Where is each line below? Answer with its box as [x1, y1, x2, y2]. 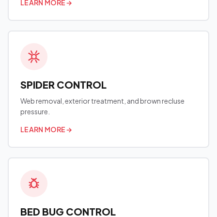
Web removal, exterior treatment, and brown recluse [20, 96, 185, 105]
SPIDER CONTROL [20, 78, 107, 91]
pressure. [20, 107, 50, 116]
